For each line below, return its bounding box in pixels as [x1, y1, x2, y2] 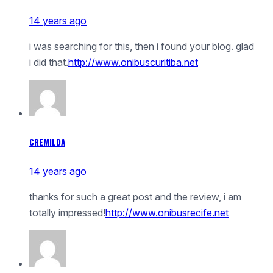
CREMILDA [29, 135, 65, 148]
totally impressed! [29, 207, 105, 219]
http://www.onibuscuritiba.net [68, 55, 198, 68]
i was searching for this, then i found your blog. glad [29, 40, 254, 52]
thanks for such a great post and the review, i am [29, 191, 241, 204]
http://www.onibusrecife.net [105, 207, 229, 219]
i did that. [29, 55, 68, 68]
